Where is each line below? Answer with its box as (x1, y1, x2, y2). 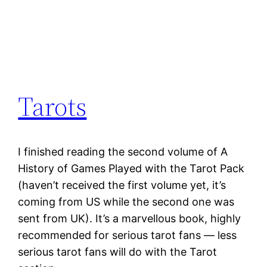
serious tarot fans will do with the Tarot (18, 246, 218, 259)
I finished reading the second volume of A (18, 145, 228, 159)
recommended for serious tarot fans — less (18, 229, 237, 242)
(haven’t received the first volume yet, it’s (18, 179, 226, 192)
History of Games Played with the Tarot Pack (18, 162, 245, 175)
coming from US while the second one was (18, 195, 235, 209)
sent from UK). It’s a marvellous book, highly (18, 212, 241, 225)
